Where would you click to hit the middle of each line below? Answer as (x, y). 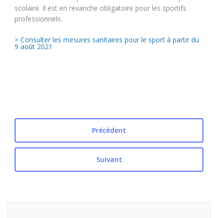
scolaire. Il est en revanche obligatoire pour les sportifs (100, 8)
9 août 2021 (34, 46)
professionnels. (38, 19)
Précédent (109, 130)
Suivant (109, 159)
